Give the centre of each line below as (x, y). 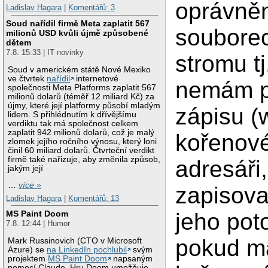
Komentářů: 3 (92, 8)
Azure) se (28, 250)
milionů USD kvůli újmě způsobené (77, 33)
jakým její (26, 168)
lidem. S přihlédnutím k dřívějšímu (72, 114)
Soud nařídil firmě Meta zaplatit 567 (78, 23)
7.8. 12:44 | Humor (38, 224)
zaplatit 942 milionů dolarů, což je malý (81, 132)
